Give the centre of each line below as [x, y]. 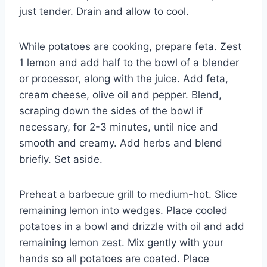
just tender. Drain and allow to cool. [104, 12]
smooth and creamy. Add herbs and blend [121, 143]
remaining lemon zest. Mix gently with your [121, 243]
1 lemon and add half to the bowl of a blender [129, 63]
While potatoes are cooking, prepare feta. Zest [130, 47]
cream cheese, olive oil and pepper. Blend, [120, 95]
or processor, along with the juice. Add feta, [124, 79]
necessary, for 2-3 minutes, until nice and [119, 127]
